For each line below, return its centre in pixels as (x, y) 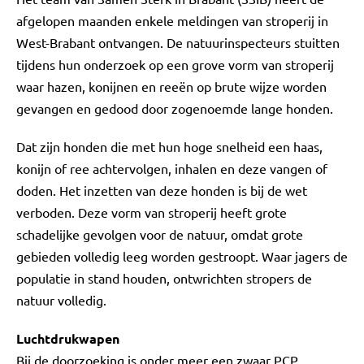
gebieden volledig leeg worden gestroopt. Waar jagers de (182, 256)
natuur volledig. (61, 300)
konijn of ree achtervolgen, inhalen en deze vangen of (172, 168)
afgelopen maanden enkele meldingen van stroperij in (172, 20)
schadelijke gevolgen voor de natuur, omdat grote (160, 234)
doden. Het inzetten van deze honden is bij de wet (162, 190)
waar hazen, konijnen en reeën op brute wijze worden (171, 86)
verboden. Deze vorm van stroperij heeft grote (152, 212)
